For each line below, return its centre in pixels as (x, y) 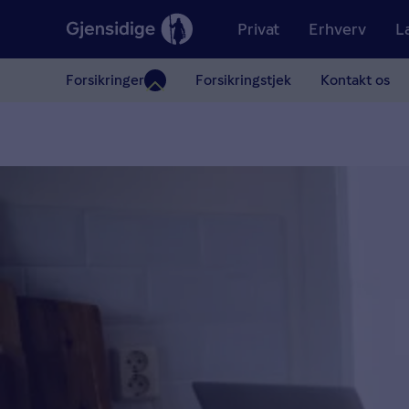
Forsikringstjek (243, 80)
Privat (258, 29)
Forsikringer (105, 80)
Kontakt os (355, 80)
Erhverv (337, 29)
